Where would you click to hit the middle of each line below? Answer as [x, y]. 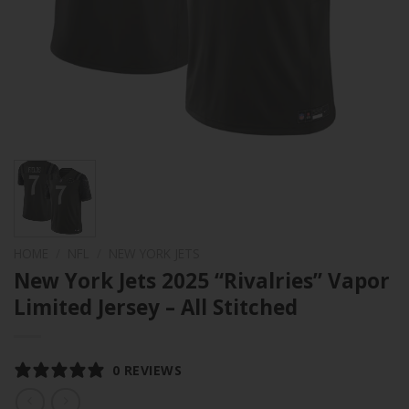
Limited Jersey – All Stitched [156, 307]
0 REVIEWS [147, 370]
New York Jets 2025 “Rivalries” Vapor [202, 280]
